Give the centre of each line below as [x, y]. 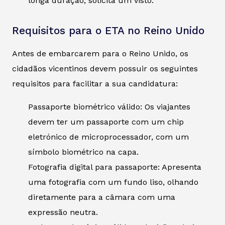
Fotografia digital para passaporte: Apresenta [115, 167]
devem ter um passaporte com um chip [106, 122]
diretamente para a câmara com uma [102, 197]
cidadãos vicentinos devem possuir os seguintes [105, 69]
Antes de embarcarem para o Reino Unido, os [100, 54]
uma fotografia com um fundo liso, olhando [113, 182]
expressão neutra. [63, 212]
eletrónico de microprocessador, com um [108, 137]
